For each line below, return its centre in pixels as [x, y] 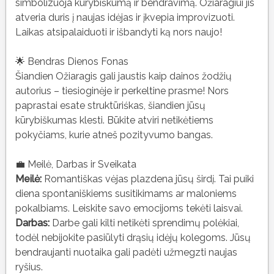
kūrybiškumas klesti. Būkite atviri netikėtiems [114, 120]
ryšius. [29, 267]
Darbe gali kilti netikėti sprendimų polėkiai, [144, 223]
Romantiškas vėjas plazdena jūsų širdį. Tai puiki [147, 179]
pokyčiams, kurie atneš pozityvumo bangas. [114, 135]
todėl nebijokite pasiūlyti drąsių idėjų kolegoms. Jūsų [133, 237]
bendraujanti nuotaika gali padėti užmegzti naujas [126, 252]
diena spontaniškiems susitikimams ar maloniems [126, 193]
